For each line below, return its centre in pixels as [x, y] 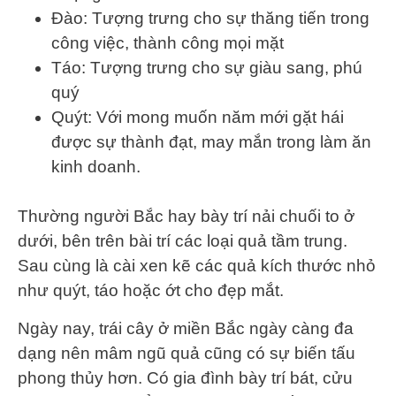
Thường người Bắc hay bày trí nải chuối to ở [186, 217]
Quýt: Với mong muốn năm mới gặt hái [198, 117]
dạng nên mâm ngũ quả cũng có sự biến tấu [187, 354]
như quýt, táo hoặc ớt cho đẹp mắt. [153, 291]
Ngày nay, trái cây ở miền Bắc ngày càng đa [186, 329]
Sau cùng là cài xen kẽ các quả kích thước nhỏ [197, 266]
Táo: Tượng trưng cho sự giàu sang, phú [207, 67]
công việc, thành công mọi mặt [168, 42]
